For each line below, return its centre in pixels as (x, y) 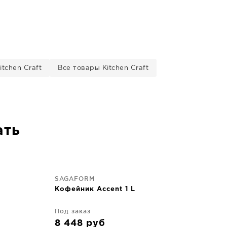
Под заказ (73, 211)
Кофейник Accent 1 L (95, 189)
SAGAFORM (75, 179)
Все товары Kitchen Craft (103, 68)
